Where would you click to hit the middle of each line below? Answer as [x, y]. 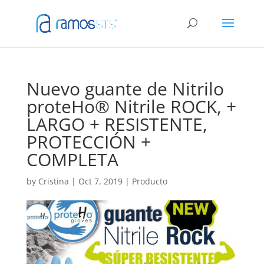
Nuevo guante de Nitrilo [125, 89]
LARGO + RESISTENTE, [117, 124]
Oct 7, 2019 [100, 181]
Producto [149, 181]
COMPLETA [72, 159]
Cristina [53, 181]
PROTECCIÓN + [88, 142]
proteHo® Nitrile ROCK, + [131, 106]
